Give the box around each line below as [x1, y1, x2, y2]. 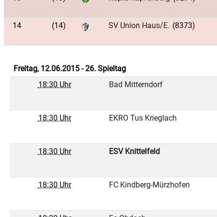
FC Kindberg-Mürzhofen [108, 180, 190, 189]
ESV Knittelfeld [108, 147, 160, 156]
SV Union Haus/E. [108, 21, 170, 30]
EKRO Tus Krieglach [108, 113, 177, 123]
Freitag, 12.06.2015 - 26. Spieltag [13, 64, 126, 73]
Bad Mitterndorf [108, 80, 163, 89]
